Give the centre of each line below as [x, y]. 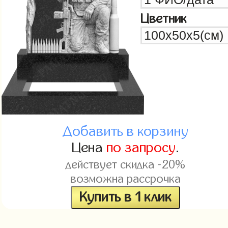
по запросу [141, 148]
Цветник [163, 19]
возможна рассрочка [126, 179]
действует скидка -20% [126, 165]
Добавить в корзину [126, 131]
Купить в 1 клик [126, 197]
